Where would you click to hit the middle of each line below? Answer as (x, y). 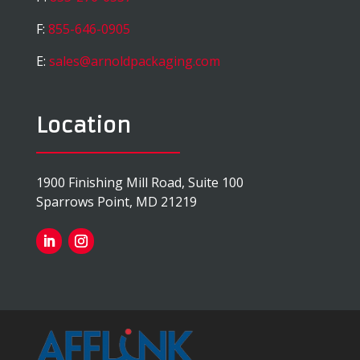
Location (83, 126)
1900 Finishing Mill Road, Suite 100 (139, 183)
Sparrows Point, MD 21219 (116, 202)
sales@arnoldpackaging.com (134, 61)
